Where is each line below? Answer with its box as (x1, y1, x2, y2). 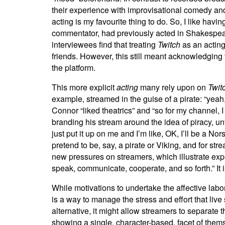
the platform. (51, 62, 95, 73)
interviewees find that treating (51, 39, 158, 50)
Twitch (157, 39, 180, 50)
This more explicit (51, 81, 117, 93)
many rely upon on (140, 81, 208, 93)
